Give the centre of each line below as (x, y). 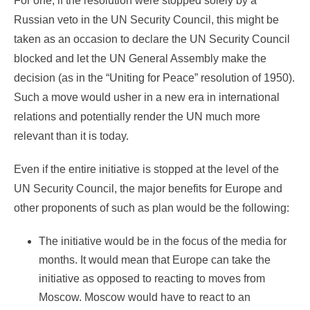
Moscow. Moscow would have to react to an (145, 298)
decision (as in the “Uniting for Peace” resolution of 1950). (154, 78)
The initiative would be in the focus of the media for (163, 241)
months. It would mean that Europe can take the (155, 260)
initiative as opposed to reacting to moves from (152, 279)
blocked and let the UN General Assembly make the (140, 59)
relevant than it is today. (71, 136)
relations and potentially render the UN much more (137, 117)
